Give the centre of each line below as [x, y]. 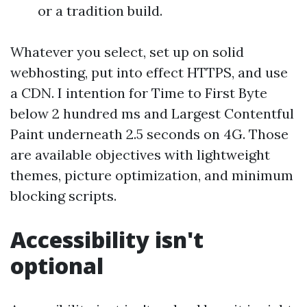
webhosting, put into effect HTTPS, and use [149, 72]
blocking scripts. [63, 196]
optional [57, 266]
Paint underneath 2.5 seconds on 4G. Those [149, 134]
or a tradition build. [100, 11]
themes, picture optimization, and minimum [152, 175]
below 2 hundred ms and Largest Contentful [152, 113]
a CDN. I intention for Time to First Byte [139, 93]
